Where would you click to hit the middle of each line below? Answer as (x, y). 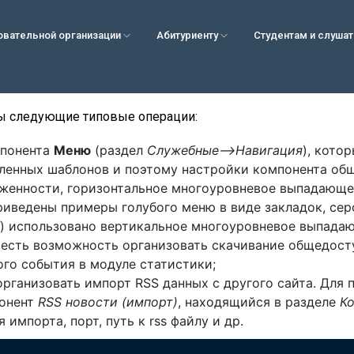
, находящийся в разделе (259, 302)
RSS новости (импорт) (108, 302)
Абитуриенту (188, 35)
